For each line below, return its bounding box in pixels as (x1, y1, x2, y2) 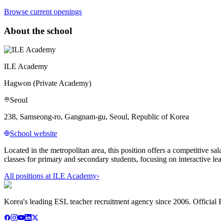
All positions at (4, 172, 53, 181)
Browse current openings (4, 7, 82, 16)
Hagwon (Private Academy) (4, 79, 91, 88)
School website (10, 129, 57, 138)
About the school (4, 25, 72, 36)
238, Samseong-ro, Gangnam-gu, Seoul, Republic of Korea (4, 112, 189, 121)
